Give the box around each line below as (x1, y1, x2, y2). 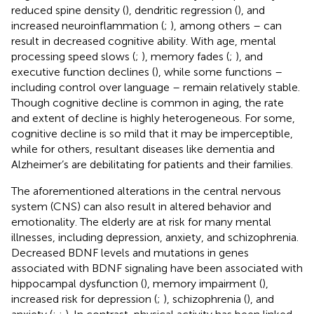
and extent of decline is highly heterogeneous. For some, (11, 111, 295, 125)
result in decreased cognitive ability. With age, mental (11, 34, 276, 48)
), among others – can (170, 18, 282, 32)
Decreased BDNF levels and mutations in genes (11, 245, 249, 259)
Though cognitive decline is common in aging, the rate (11, 95, 284, 109)
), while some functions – (155, 64, 282, 78)
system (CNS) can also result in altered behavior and (11, 199, 271, 213)
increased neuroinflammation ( (11, 18, 164, 32)
